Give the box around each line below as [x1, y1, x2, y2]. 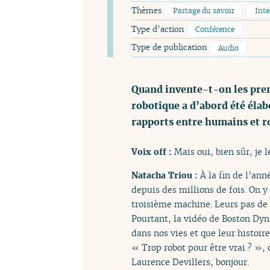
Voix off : [131, 146, 174, 158]
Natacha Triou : [131, 169, 200, 181]
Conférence [195, 25, 234, 34]
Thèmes [131, 5, 164, 16]
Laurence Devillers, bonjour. [131, 256, 249, 268]
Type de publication [131, 42, 209, 53]
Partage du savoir [172, 6, 234, 16]
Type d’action [131, 24, 186, 35]
